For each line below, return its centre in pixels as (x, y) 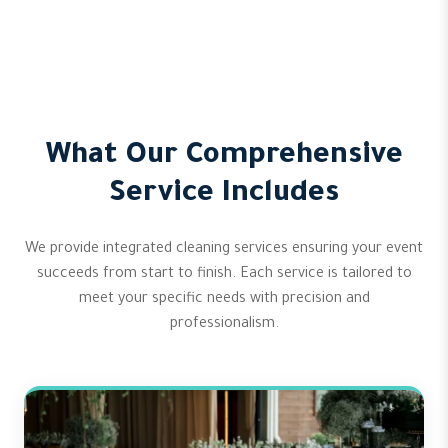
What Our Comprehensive (224, 157)
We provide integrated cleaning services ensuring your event (224, 250)
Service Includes (224, 195)
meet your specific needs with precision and (224, 300)
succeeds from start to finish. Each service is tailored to (224, 275)
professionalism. (224, 325)
